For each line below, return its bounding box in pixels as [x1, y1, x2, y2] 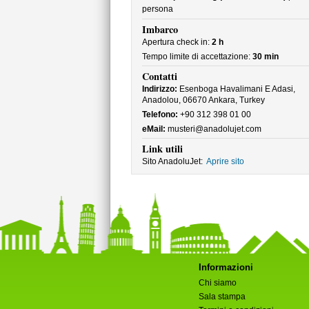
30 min [252, 52, 279, 61]
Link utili [141, 141, 183, 156]
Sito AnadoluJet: [141, 157, 203, 166]
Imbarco [141, 22, 178, 37]
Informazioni [198, 262, 253, 272]
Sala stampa [198, 292, 246, 301]
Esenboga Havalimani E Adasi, [177, 84, 295, 94]
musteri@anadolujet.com [165, 124, 261, 134]
